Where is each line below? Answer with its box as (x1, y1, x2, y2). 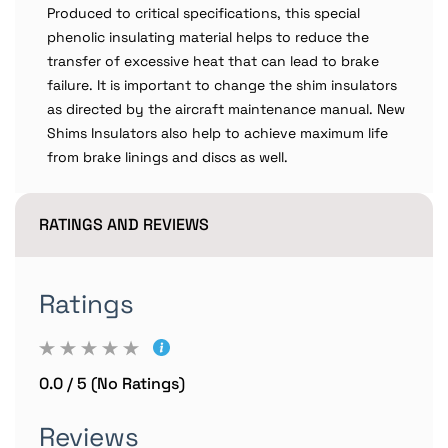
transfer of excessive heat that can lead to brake (47, 52, 379, 70)
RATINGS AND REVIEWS (39, 214, 209, 235)
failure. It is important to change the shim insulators (47, 76, 397, 94)
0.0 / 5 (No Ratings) (39, 373, 185, 394)
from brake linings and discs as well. (47, 148, 288, 166)
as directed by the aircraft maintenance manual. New (47, 100, 405, 118)
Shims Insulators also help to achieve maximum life (47, 124, 388, 142)
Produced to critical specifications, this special (47, 4, 360, 22)
